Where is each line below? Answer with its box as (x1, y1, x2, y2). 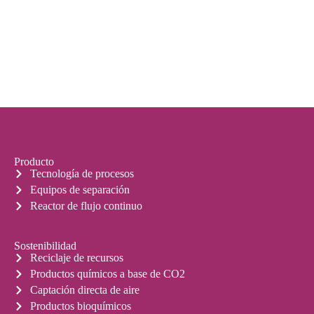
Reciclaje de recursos (29, 252, 123, 264)
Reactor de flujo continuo (29, 200, 142, 212)
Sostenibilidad (14, 240, 76, 252)
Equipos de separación (29, 184, 130, 196)
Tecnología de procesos (29, 168, 134, 180)
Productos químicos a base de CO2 (29, 268, 185, 280)
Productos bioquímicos (29, 300, 131, 313)
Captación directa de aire (29, 284, 139, 296)
